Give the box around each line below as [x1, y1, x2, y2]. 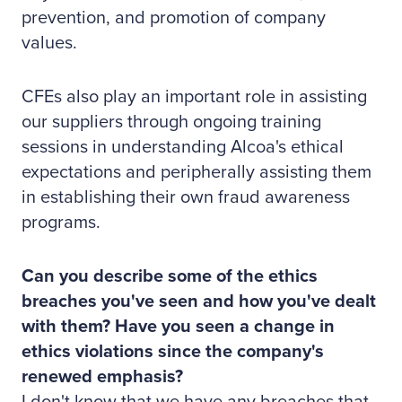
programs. [22, 212, 100, 233]
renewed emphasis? [22, 366, 183, 388]
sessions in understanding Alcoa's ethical [22, 136, 344, 158]
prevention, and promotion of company [22, 7, 326, 29]
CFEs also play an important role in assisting [22, 86, 367, 108]
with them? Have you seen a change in [22, 316, 335, 337]
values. [22, 32, 77, 54]
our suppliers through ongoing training [22, 111, 321, 133]
